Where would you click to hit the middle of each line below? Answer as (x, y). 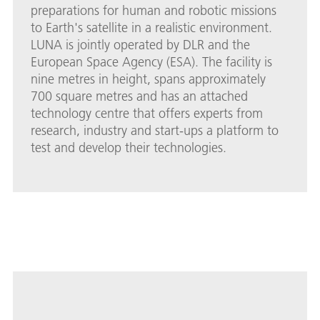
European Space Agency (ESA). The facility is (151, 61)
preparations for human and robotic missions (154, 10)
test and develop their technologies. (129, 147)
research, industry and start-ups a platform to (155, 130)
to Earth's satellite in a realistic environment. (151, 27)
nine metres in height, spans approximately (148, 79)
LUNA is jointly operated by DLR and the (140, 44)
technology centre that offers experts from (147, 113)
